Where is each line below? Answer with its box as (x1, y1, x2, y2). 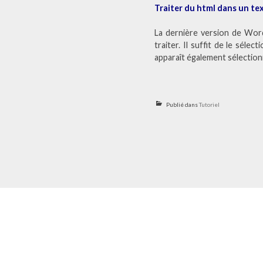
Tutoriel (199, 100, 220, 108)
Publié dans (166, 100, 200, 108)
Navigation (24, 226, 117, 249)
